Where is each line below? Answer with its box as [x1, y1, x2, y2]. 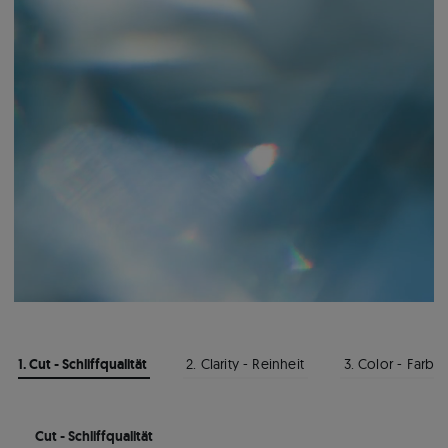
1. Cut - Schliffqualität [17, 355, 147, 374]
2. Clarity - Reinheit [186, 355, 304, 374]
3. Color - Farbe [343, 355, 443, 374]
